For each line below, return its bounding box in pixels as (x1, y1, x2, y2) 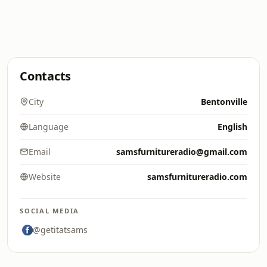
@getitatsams (33, 224, 88, 235)
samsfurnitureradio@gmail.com (116, 146, 247, 157)
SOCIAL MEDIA (20, 206, 80, 215)
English (218, 121, 247, 132)
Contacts (20, 68, 72, 84)
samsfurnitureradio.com (147, 171, 247, 182)
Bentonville (201, 96, 247, 107)
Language (29, 121, 69, 132)
